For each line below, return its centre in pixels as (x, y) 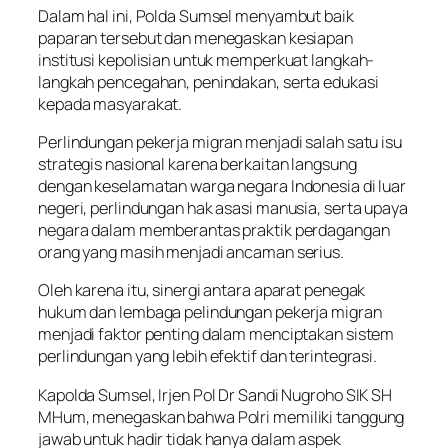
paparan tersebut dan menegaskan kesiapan (195, 37)
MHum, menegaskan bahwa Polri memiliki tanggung (221, 416)
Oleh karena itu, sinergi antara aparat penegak (202, 290)
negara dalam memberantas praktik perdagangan (214, 230)
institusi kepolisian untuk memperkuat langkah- (206, 59)
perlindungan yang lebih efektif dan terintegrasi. (208, 356)
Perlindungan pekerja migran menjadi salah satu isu (220, 142)
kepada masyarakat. (110, 103)
